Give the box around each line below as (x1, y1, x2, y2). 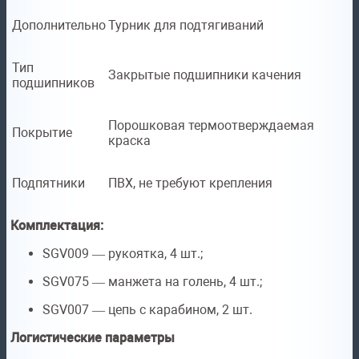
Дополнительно (12, 18, 106, 34)
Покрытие (12, 125, 72, 141)
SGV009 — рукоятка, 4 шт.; (42, 246, 203, 262)
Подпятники (12, 175, 85, 192)
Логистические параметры (10, 330, 175, 346)
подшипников (12, 75, 95, 91)
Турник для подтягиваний (108, 18, 264, 34)
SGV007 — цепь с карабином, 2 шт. (42, 302, 252, 318)
